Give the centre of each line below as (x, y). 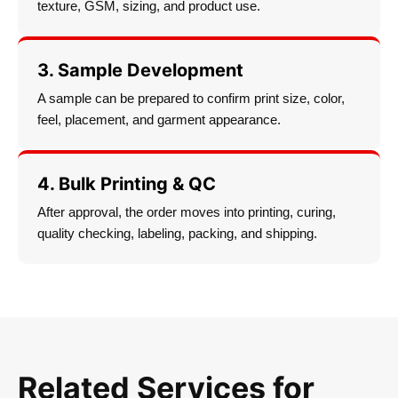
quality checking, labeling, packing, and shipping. (177, 234)
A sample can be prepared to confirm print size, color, (191, 99)
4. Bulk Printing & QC (127, 184)
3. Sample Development (140, 71)
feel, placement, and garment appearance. (159, 120)
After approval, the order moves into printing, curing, (187, 212)
